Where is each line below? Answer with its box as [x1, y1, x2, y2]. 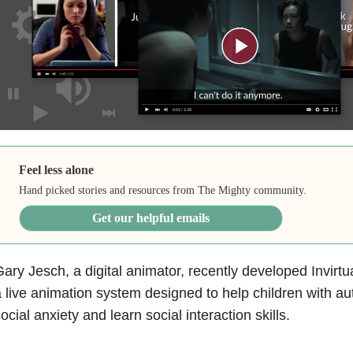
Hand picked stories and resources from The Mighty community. [19, 184, 307, 196]
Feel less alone [19, 162, 95, 176]
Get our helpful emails [92, 210, 210, 225]
